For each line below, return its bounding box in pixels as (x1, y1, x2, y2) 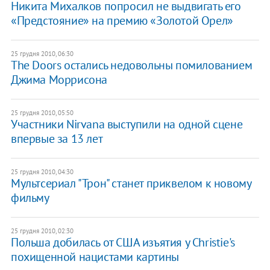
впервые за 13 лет (10, 130, 103, 146)
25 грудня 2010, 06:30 (10, 49, 74, 58)
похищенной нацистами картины (10, 248, 179, 265)
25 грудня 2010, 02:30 (10, 226, 74, 235)
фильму (10, 189, 49, 206)
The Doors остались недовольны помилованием (10, 57, 253, 73)
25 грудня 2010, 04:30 (10, 167, 74, 176)
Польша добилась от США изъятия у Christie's (10, 234, 235, 250)
